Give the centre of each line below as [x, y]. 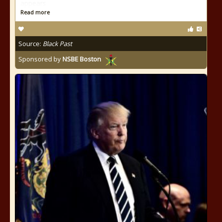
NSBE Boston [82, 59]
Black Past [57, 44]
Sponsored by [40, 59]
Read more [35, 12]
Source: [30, 44]
